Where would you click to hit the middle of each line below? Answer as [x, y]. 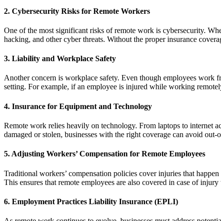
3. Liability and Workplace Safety [60, 59]
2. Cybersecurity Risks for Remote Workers [77, 11]
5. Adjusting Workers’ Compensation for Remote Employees [105, 154]
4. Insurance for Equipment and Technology [78, 106]
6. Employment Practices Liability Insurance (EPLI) [91, 201]
